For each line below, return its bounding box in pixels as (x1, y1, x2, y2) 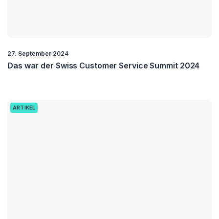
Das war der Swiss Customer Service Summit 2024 (7, 60, 200, 70)
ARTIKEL (13, 104, 36, 111)
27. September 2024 (7, 49, 68, 57)
